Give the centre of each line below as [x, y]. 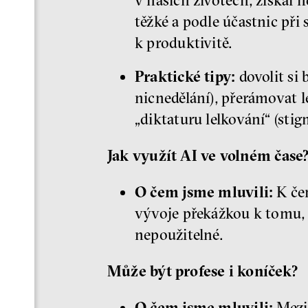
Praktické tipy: [185, 76]
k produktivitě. [184, 43]
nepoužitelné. [179, 234]
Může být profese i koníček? [203, 271]
